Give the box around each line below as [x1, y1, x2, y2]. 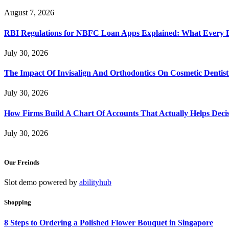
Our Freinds [4, 158, 39, 167]
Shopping [4, 198, 31, 207]
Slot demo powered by [4, 178, 79, 187]
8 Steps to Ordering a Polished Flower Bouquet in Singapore [4, 218, 213, 227]
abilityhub [79, 178, 111, 187]
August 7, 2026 [4, 8, 54, 17]
